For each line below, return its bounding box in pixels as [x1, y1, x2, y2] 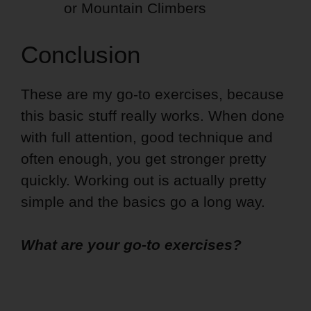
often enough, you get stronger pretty [21, 150, 267, 167]
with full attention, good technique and [21, 128, 273, 145]
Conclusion [21, 40, 140, 68]
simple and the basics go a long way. [21, 193, 265, 210]
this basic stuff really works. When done [21, 107, 285, 124]
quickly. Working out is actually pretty [21, 171, 267, 188]
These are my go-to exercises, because [21, 85, 284, 102]
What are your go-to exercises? [21, 237, 242, 253]
